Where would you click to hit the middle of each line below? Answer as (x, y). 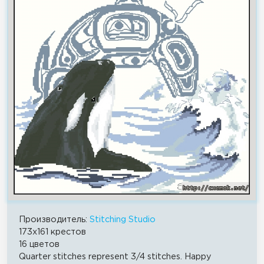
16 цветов (39, 245)
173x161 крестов (52, 232)
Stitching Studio (123, 220)
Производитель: (54, 220)
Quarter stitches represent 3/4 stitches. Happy (115, 257)
